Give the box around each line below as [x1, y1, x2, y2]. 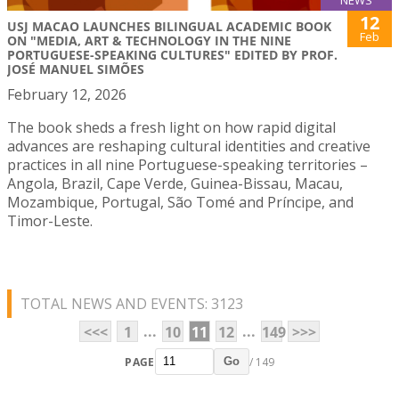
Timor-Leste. [7, 211, 93, 232]
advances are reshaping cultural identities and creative [7, 136, 370, 157]
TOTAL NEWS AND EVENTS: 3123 [20, 294, 243, 314]
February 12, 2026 [7, 85, 126, 105]
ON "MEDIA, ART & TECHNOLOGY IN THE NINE [7, 32, 291, 50]
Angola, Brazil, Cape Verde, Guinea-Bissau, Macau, [7, 174, 343, 194]
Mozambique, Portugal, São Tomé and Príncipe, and [7, 192, 354, 213]
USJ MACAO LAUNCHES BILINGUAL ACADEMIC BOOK [7, 18, 331, 36]
